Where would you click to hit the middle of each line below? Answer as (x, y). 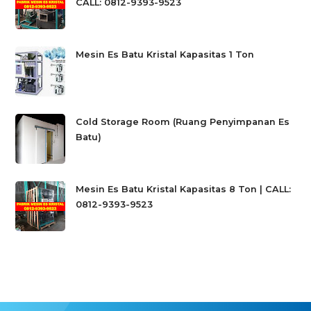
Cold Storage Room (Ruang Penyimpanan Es (183, 121)
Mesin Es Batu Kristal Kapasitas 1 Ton (165, 54)
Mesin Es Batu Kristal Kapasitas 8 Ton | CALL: (184, 189)
